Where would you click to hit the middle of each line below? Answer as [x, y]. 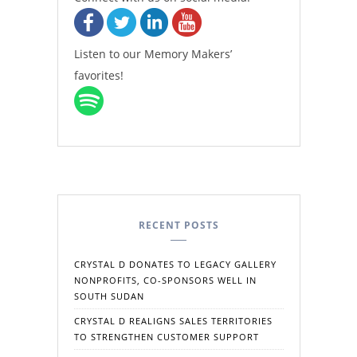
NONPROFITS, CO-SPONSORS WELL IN [165, 280]
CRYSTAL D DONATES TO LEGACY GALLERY [175, 264]
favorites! [98, 75]
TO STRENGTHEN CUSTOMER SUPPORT [166, 336]
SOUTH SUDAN [109, 296]
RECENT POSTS [178, 225]
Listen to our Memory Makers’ [153, 53]
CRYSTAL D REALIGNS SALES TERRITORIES [173, 320]
